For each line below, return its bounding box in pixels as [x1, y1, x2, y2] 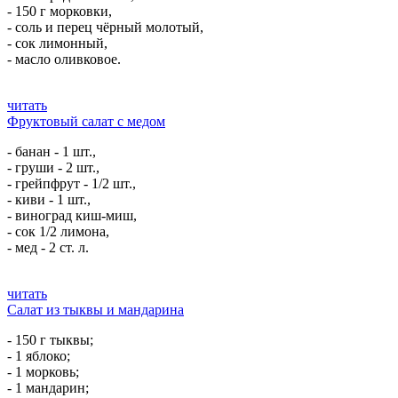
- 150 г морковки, [7, 4, 112, 19]
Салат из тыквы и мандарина [7, 302, 184, 317]
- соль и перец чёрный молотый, [7, 20, 203, 35]
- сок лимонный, [7, 36, 107, 51]
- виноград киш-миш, [7, 208, 137, 223]
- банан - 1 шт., [7, 144, 96, 159]
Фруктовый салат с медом [7, 114, 165, 129]
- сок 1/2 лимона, [7, 224, 109, 239]
